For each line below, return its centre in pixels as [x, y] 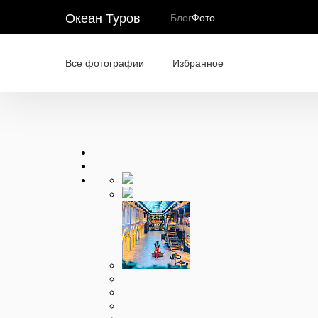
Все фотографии [105, 62]
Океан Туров [103, 17]
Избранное [198, 62]
